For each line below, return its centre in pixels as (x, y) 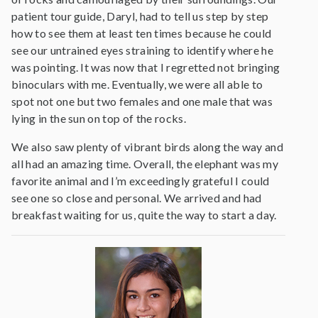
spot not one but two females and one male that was (142, 101)
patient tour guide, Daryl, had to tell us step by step (140, 16)
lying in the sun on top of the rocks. (99, 118)
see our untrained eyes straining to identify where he (142, 50)
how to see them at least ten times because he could (142, 33)
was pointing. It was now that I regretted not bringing (146, 67)
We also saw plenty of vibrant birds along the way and (147, 147)
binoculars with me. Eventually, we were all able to (137, 84)
